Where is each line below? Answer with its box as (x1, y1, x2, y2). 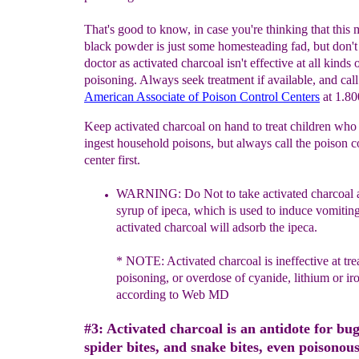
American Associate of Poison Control (84, 90, 281, 103)
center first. (84, 153, 140, 167)
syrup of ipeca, (116, 204, 194, 217)
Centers (281, 90, 320, 103)
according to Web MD (116, 288, 229, 301)
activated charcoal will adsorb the (116, 220, 288, 234)
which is (194, 204, 240, 217)
